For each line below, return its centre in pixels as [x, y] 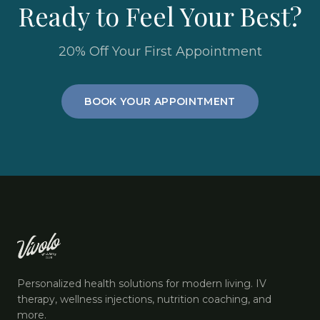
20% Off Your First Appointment [160, 51]
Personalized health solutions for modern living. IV [142, 284]
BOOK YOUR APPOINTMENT [160, 101]
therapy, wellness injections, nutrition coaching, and [144, 299]
